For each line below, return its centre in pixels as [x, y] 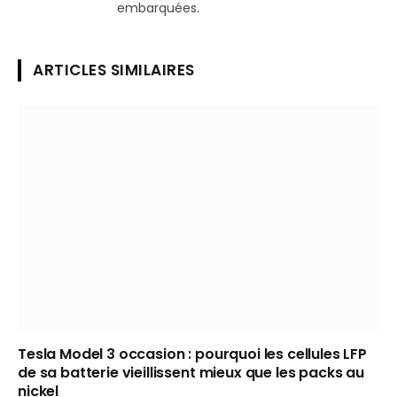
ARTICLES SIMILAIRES [114, 70]
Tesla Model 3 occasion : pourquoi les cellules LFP [192, 354]
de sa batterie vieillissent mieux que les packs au [191, 372]
